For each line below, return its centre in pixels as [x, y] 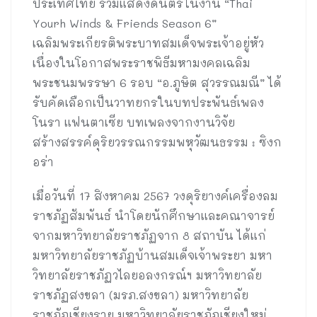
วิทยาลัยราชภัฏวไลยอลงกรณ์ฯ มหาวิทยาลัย [147, 275]
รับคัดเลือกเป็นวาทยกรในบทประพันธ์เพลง [148, 103]
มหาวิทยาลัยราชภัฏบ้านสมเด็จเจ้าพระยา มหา [152, 255]
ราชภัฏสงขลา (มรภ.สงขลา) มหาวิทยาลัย [140, 295]
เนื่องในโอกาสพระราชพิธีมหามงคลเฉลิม [142, 63]
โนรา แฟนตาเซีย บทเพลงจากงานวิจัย [134, 122]
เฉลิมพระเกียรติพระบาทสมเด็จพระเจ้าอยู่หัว [148, 43]
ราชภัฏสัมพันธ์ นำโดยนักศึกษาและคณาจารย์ [154, 216]
